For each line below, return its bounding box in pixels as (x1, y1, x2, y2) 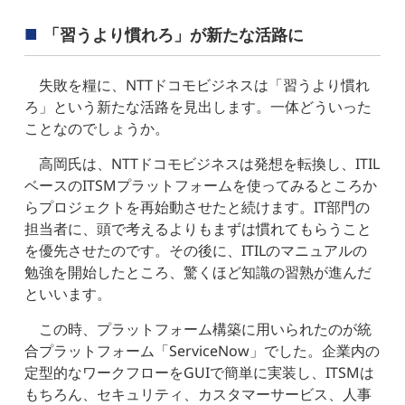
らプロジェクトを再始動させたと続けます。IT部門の (24, 196, 371, 217)
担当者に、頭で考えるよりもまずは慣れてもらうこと (24, 218, 372, 239)
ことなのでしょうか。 (24, 118, 170, 138)
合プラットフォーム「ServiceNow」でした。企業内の (24, 340, 381, 361)
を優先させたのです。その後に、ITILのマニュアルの (24, 240, 368, 260)
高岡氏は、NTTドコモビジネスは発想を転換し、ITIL (39, 153, 381, 174)
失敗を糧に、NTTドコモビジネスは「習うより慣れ (39, 74, 371, 95)
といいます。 (24, 283, 112, 304)
